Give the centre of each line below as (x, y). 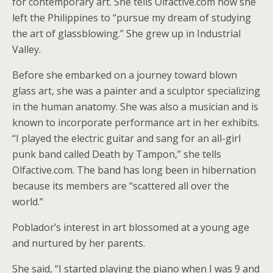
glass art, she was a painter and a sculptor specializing (136, 90)
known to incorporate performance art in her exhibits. (136, 122)
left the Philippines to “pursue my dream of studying (132, 17)
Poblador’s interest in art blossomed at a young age (131, 227)
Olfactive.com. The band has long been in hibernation (134, 170)
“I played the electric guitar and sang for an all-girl (126, 138)
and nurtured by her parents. (79, 243)
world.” (28, 201)
